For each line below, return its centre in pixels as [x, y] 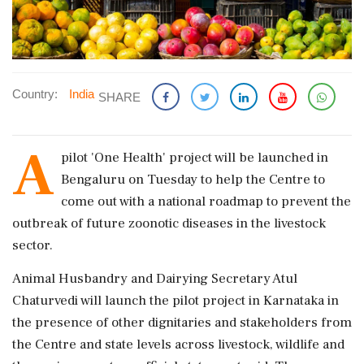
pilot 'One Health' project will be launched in [195, 157]
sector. [32, 245]
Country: [35, 93]
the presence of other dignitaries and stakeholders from [182, 322]
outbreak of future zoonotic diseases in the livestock [169, 223]
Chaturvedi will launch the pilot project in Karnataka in [175, 300]
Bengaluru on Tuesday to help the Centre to [193, 179]
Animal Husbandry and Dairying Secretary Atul [155, 278]
